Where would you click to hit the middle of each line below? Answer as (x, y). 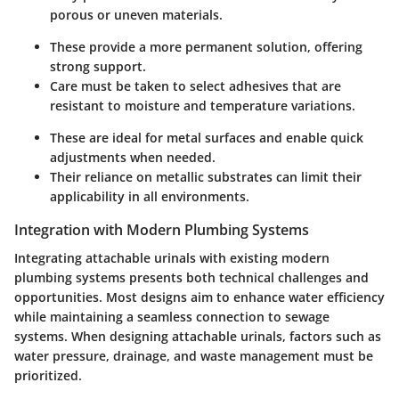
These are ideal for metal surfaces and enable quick (207, 137)
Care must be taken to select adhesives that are (195, 85)
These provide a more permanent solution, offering (206, 46)
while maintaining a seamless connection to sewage (172, 317)
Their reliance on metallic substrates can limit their (206, 176)
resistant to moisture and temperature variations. (203, 105)
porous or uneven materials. (136, 14)
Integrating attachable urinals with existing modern (172, 258)
